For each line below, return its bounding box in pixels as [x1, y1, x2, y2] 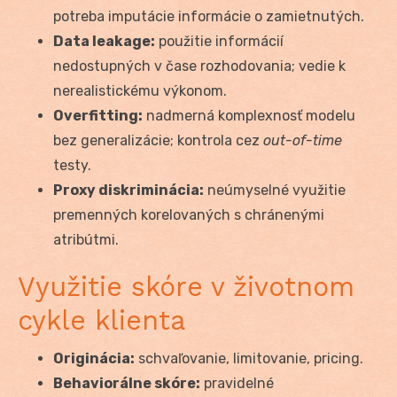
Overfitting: [53, 107, 143, 125]
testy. [53, 157, 91, 175]
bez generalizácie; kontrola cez [53, 132, 263, 150]
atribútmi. [53, 231, 119, 249]
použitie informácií [155, 33, 284, 51]
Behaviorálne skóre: [53, 375, 200, 393]
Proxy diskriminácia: [53, 182, 204, 199]
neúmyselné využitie [204, 182, 346, 199]
